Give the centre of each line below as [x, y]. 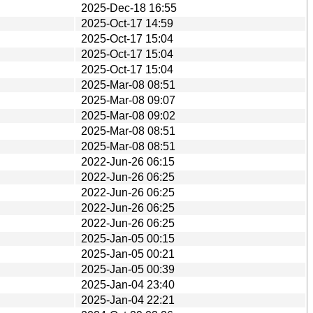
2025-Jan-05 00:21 [128, 254]
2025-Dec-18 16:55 [129, 8]
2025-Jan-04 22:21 [128, 300]
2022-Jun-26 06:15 [128, 161]
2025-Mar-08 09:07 [128, 100]
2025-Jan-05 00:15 [128, 238]
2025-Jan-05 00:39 [128, 269]
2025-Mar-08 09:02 [128, 115]
